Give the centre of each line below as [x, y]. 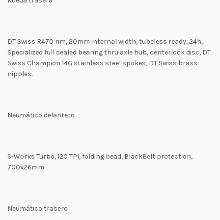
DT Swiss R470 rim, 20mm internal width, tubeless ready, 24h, [105, 41]
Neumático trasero [38, 208]
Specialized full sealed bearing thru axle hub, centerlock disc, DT [109, 52]
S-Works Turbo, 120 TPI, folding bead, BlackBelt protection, [100, 156]
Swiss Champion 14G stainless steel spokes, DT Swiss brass [102, 63]
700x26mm [26, 167]
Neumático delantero [41, 115]
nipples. [20, 74]
